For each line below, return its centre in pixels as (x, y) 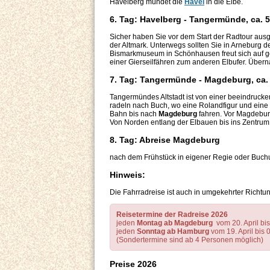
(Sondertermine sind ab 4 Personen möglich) (190, 240)
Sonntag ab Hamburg (173, 232)
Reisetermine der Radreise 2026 (172, 215)
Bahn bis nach (134, 114)
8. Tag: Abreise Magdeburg (165, 140)
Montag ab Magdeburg (174, 223)
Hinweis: (129, 175)
